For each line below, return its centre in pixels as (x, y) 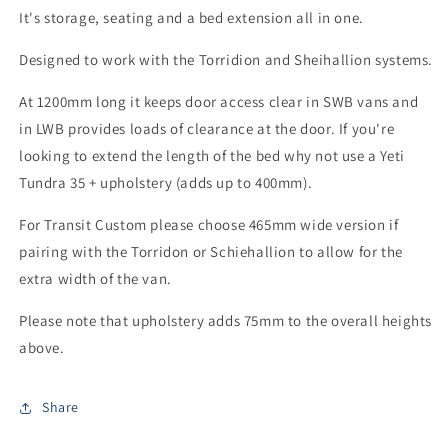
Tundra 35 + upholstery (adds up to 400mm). (167, 182)
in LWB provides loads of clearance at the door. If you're (207, 128)
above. (44, 347)
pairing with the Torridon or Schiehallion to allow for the (211, 251)
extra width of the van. (95, 278)
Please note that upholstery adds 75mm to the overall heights (226, 320)
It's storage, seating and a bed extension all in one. (193, 17)
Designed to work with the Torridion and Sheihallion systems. (226, 59)
